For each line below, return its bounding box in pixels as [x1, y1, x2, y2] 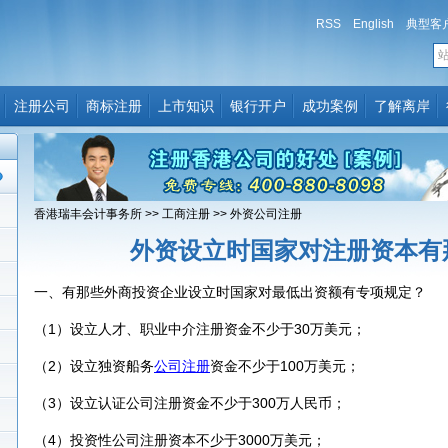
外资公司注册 [230, 207, 302, 221]
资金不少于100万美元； [210, 358, 360, 374]
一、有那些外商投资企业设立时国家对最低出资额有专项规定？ [34, 284, 426, 300]
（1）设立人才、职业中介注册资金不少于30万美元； [34, 321, 366, 337]
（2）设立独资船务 [34, 358, 154, 374]
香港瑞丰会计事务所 [34, 207, 142, 221]
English [353, 17, 394, 31]
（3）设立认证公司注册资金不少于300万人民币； [34, 395, 346, 411]
